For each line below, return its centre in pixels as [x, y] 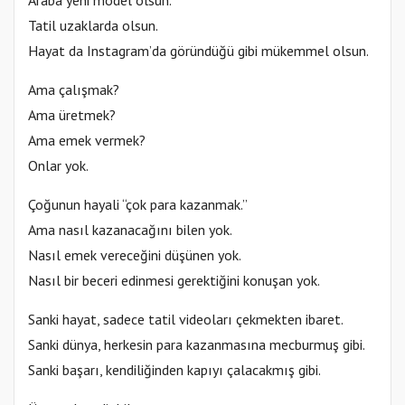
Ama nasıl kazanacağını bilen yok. [130, 229]
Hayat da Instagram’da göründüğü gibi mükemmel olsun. [198, 50]
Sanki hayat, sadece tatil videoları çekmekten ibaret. [186, 319]
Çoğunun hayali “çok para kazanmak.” [138, 204]
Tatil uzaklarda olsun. [93, 25]
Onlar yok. [58, 165]
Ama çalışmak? [74, 89]
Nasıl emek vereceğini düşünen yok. [135, 254]
